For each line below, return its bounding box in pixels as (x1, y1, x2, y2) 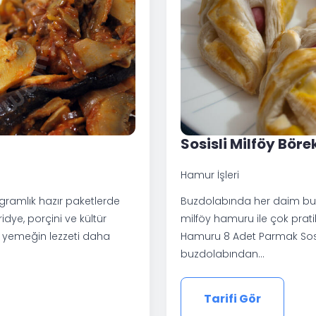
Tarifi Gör (204, 290, 261, 307)
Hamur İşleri (181, 167, 239, 182)
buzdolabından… (181, 246, 265, 261)
